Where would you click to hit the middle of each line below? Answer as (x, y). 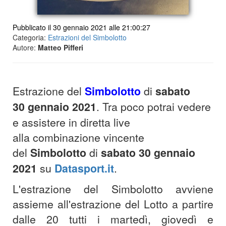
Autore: (25, 48)
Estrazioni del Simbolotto (87, 38)
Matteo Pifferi (61, 48)
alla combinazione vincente (78, 137)
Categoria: (30, 38)
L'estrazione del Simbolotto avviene (113, 189)
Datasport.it (84, 168)
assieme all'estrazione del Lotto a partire (113, 204)
